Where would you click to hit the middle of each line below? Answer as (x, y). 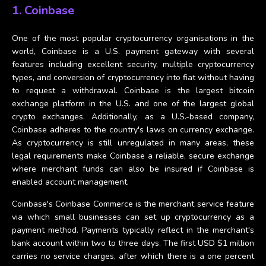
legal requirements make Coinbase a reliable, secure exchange (133, 156)
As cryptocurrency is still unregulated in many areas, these (133, 142)
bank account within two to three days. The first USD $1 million (133, 243)
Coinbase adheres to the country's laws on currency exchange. (133, 129)
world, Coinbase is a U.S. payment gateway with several (133, 51)
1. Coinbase (43, 10)
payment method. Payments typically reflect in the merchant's (133, 230)
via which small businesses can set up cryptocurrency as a (133, 217)
